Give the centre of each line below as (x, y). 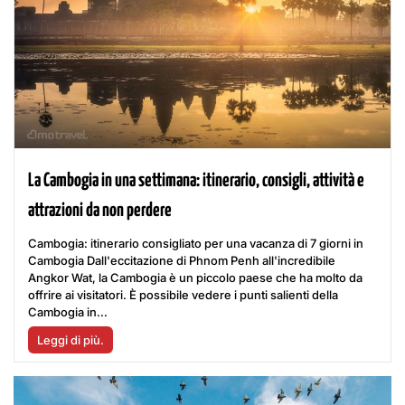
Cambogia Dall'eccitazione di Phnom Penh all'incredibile (182, 261)
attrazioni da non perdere (100, 211)
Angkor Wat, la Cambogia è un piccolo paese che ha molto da (195, 278)
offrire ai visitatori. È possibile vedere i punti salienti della (183, 295)
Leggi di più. (71, 340)
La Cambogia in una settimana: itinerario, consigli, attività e (196, 181)
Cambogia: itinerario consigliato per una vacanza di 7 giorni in (196, 244)
